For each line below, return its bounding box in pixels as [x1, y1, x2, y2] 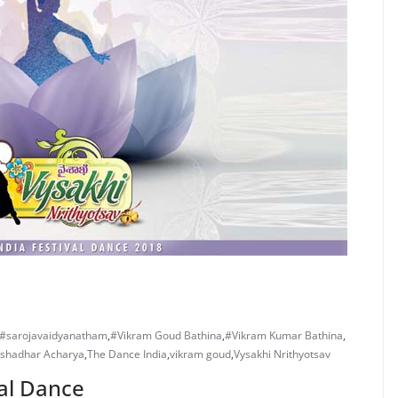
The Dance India [87, 346, 167, 362]
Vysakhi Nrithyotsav [234, 346, 330, 362]
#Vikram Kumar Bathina [225, 328, 343, 343]
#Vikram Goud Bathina [110, 328, 222, 343]
